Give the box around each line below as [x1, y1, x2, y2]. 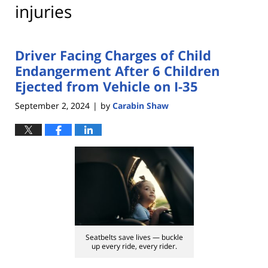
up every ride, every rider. [91, 240, 177, 251]
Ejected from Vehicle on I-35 [15, 77, 198, 96]
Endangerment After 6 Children [15, 62, 220, 80]
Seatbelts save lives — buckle [85, 232, 183, 242]
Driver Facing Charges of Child [15, 46, 211, 65]
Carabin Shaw [112, 99, 169, 111]
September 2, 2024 [15, 99, 90, 111]
